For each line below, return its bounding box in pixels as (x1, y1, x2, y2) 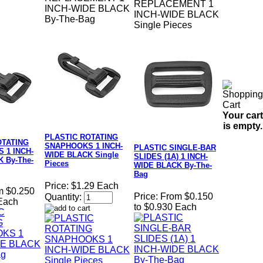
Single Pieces (134, 20, 192, 31)
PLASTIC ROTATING (45, 133, 118, 142)
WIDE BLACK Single (45, 150, 119, 160)
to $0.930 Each (134, 202, 197, 213)
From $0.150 (160, 191, 213, 202)
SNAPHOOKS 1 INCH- (45, 141, 123, 151)
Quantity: (45, 192, 82, 203)
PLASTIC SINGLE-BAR (134, 143, 216, 153)
